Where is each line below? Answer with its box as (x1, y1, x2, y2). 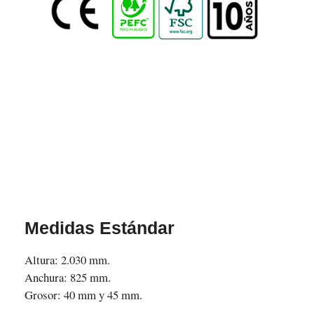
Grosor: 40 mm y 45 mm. (24, 286, 142, 303)
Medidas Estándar (24, 217, 175, 238)
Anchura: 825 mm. (24, 268, 111, 285)
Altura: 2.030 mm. (24, 251, 110, 268)
